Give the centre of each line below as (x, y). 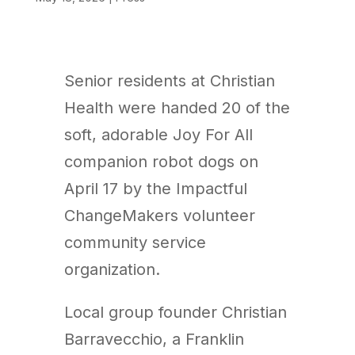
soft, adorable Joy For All (158, 134)
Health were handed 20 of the (177, 107)
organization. (112, 269)
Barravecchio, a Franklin (154, 339)
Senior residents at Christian (169, 80)
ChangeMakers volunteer (159, 215)
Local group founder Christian (175, 312)
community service (135, 242)
